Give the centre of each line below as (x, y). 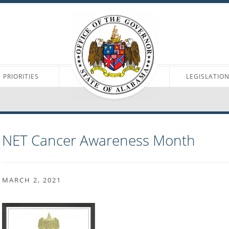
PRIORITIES (21, 77)
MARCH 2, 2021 (32, 180)
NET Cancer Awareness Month (99, 140)
